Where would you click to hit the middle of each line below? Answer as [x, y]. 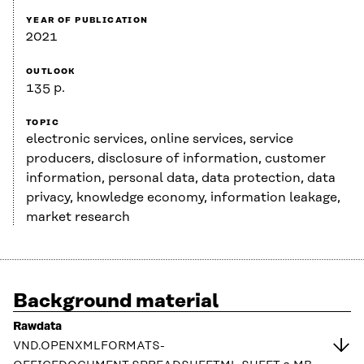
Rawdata [37, 327]
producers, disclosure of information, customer [176, 159]
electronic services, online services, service [160, 139]
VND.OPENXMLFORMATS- [89, 347]
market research [78, 217]
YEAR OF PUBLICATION [87, 21]
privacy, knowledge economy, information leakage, [183, 198]
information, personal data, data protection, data [181, 178]
